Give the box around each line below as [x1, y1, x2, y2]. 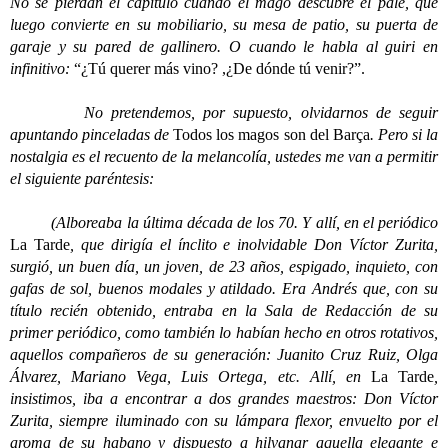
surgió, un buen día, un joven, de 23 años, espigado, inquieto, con [10, 258, 438, 275]
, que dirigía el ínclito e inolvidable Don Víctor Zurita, [69, 236, 439, 253]
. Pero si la [369, 126, 439, 143]
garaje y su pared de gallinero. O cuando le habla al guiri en [10, 38, 438, 55]
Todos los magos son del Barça [173, 126, 370, 143]
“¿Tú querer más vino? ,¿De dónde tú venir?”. [74, 60, 365, 77]
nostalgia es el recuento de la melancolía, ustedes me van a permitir [10, 148, 438, 165]
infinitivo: [10, 60, 74, 77]
